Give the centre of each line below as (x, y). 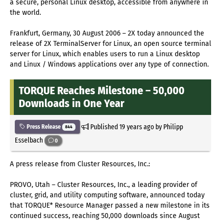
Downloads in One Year (72, 103)
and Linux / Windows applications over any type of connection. (109, 64)
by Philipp (168, 127)
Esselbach (30, 140)
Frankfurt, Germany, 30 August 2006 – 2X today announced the (107, 33)
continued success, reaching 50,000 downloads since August (105, 216)
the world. (25, 12)
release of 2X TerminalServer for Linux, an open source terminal (110, 43)
